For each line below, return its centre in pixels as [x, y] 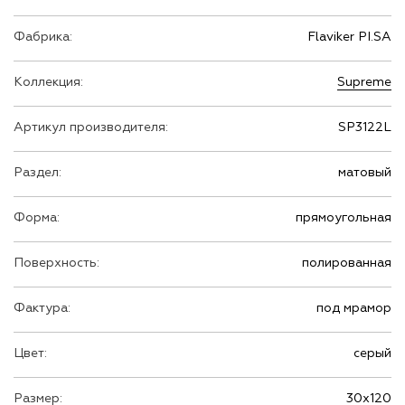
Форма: [37, 217]
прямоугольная [344, 217]
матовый [365, 172]
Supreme [364, 82]
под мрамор [354, 308]
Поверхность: [57, 263]
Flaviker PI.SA [349, 37]
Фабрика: [43, 37]
